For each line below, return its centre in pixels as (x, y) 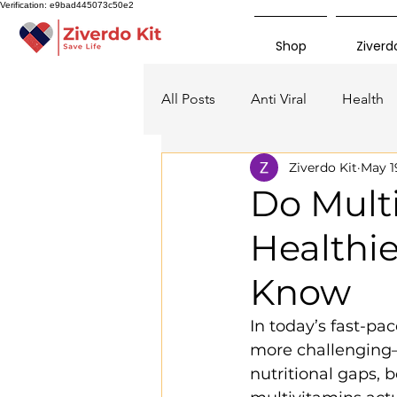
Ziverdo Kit (323, 167)
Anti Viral (279, 99)
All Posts (188, 99)
